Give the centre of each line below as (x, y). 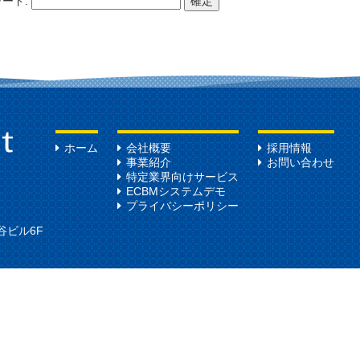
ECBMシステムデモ (176, 191)
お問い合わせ (301, 162)
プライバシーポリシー (182, 205)
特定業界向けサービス (182, 176)
